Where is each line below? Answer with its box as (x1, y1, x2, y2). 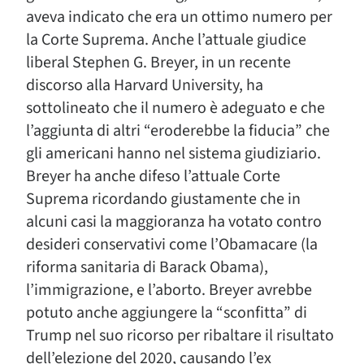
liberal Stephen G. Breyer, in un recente (26, 51, 291, 74)
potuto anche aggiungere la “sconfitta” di (26, 301, 307, 324)
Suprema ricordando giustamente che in (26, 188, 301, 210)
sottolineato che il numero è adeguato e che (26, 97, 325, 119)
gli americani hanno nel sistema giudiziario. (26, 142, 321, 165)
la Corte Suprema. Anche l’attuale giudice (26, 28, 306, 51)
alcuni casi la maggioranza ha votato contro (26, 210, 322, 233)
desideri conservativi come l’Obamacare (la (26, 233, 318, 256)
